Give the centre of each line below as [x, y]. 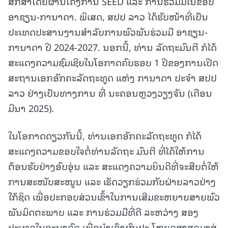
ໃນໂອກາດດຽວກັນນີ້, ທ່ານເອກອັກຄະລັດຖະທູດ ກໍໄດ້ [105, 135]
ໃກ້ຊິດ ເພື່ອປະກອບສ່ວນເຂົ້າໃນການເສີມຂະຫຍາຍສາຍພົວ [114, 196]
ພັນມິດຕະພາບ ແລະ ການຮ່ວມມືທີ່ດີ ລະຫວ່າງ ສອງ [103, 212]
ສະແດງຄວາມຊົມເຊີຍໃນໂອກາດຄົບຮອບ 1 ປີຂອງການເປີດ [113, 62]
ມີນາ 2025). [31, 108]
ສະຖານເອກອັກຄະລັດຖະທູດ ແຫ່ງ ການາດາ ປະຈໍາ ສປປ [112, 77]
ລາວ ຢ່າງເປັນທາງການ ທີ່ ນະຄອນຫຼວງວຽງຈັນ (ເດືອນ [110, 93]
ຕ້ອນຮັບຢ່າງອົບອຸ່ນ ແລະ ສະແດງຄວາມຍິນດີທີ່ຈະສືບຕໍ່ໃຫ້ [113, 166]
